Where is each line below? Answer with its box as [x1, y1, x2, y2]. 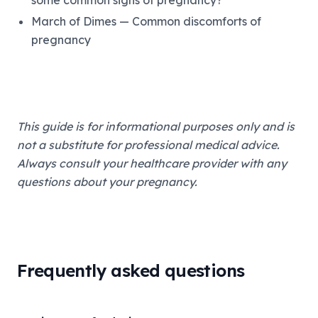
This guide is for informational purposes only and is [17, 119, 295, 133]
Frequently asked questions [17, 260, 245, 281]
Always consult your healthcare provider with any [17, 156, 287, 170]
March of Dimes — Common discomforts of [31, 14, 261, 28]
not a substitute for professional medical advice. [17, 138, 280, 152]
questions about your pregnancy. [17, 175, 197, 189]
